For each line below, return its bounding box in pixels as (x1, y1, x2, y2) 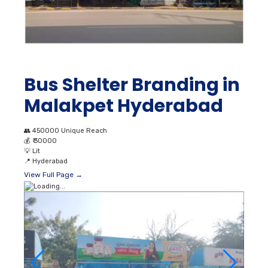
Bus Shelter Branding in (24, 72, 240, 98)
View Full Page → (24, 170, 83, 179)
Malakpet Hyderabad (24, 93, 223, 118)
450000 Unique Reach (32, 126, 107, 135)
